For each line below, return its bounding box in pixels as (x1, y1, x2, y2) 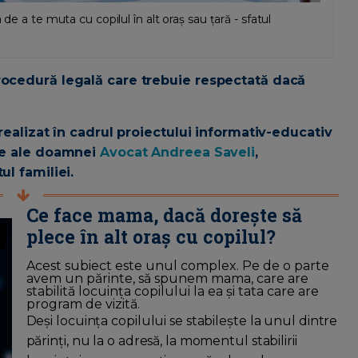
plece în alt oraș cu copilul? (26, 225, 276, 249)
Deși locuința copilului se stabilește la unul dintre (26, 313, 338, 329)
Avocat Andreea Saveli (100, 145, 256, 161)
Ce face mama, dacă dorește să (26, 203, 302, 228)
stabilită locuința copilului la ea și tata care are (26, 284, 319, 300)
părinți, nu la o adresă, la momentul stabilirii (26, 333, 297, 349)
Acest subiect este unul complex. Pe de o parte (26, 258, 329, 274)
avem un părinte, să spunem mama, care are (26, 271, 308, 287)
